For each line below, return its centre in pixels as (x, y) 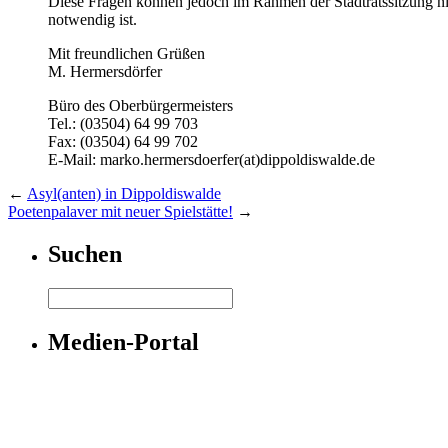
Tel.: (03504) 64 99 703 (123, 124)
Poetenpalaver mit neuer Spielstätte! (120, 212)
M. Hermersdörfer (105, 72)
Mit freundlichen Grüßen (126, 54)
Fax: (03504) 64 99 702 (123, 142)
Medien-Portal (123, 341)
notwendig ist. (92, 20)
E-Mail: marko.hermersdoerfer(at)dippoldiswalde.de (211, 160)
